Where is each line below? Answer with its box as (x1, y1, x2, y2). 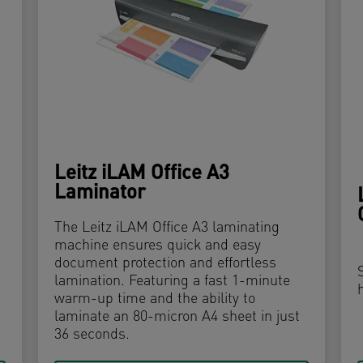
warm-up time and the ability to (54, 292, 256, 308)
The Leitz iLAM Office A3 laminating (54, 220, 280, 237)
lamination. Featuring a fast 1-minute (54, 274, 291, 290)
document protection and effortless (54, 256, 277, 272)
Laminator (54, 184, 147, 204)
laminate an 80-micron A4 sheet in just (54, 310, 301, 326)
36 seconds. (54, 327, 130, 344)
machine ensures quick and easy (54, 238, 262, 254)
